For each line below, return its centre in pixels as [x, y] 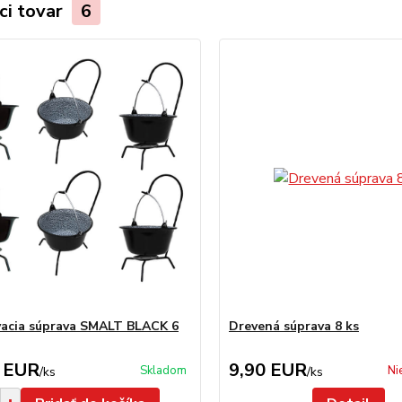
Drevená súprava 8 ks [293, 326]
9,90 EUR [267, 370]
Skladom [163, 370]
